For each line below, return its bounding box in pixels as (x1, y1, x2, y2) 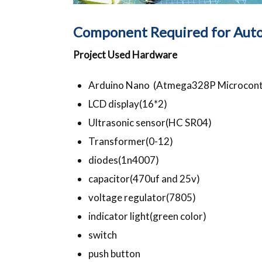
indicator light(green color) (88, 209, 206, 222)
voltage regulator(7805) (88, 191, 196, 204)
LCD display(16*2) (88, 97, 167, 110)
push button (88, 247, 140, 260)
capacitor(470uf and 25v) (88, 172, 200, 185)
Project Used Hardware (73, 48, 180, 61)
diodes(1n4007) (88, 153, 159, 166)
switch (88, 228, 117, 241)
